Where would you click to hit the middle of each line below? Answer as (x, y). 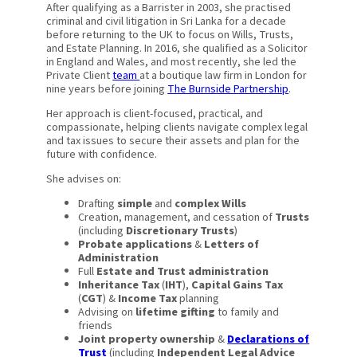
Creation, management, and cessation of (177, 218)
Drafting (98, 204)
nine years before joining (107, 88)
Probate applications (135, 245)
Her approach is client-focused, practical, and (155, 114)
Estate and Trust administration (183, 272)
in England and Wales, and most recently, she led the (172, 61)
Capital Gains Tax (237, 285)
